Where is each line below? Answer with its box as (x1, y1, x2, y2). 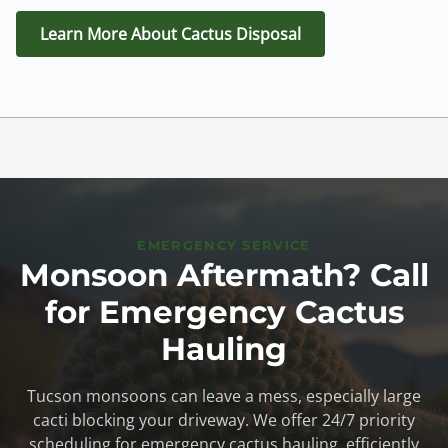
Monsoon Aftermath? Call (19, 255, 429, 294)
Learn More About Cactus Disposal (40, 22, 301, 45)
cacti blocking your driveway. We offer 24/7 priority (33, 408, 415, 431)
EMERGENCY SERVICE (137, 236, 311, 253)
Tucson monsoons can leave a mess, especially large (27, 384, 421, 407)
